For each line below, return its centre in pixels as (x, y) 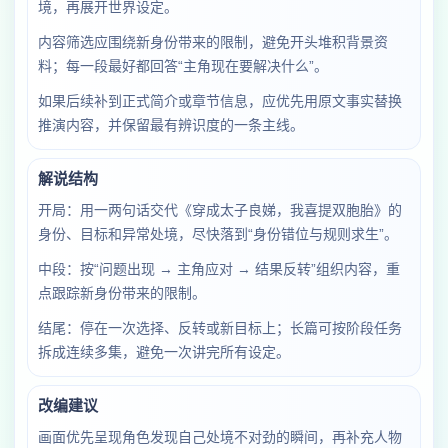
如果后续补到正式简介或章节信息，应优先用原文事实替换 (220, 101)
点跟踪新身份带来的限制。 (122, 293)
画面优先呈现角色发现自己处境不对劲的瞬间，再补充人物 (220, 437)
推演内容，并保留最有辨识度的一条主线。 (171, 125)
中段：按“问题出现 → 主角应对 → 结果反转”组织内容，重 (219, 269)
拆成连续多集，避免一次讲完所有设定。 (164, 352)
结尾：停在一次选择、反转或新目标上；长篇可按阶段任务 (220, 328)
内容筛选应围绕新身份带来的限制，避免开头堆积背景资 (213, 42)
